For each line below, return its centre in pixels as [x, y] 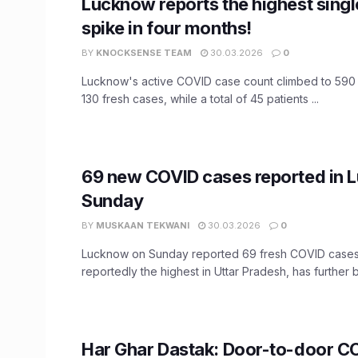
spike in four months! [167, 28]
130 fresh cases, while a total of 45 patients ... [200, 98]
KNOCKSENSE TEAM [144, 52]
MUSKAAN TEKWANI [143, 225]
